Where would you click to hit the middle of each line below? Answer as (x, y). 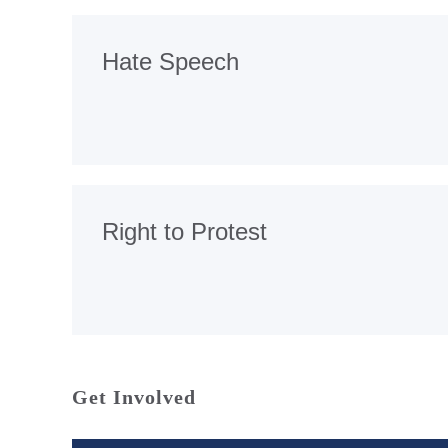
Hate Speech (170, 61)
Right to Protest (184, 231)
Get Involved (134, 397)
